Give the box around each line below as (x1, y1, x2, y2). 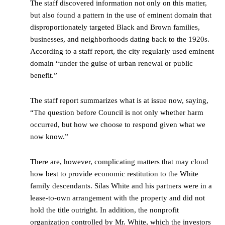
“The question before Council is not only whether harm (30, 108, 203, 117)
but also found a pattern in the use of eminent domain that (30, 11, 211, 20)
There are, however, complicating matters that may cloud (30, 158, 208, 166)
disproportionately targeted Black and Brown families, (30, 23, 200, 32)
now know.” (30, 133, 68, 141)
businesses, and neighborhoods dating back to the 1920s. (30, 35, 209, 44)
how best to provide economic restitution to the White (30, 170, 198, 178)
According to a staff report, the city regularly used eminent (30, 47, 214, 56)
